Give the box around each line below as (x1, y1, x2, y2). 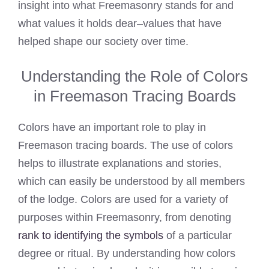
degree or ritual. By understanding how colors (18, 247, 235, 259)
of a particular (163, 229, 232, 241)
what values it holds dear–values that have (18, 17, 222, 29)
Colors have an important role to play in (18, 121, 206, 133)
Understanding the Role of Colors (21, 67, 248, 85)
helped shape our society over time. (18, 35, 189, 47)
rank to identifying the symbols (18, 229, 163, 241)
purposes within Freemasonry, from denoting (18, 211, 231, 223)
